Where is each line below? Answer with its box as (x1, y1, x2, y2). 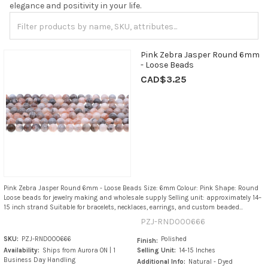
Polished (161, 235, 187, 243)
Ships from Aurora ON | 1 (42, 246, 115, 255)
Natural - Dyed (188, 258, 233, 266)
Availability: (3, 246, 39, 255)
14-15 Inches (179, 246, 216, 255)
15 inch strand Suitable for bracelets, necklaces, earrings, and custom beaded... (3, 203, 243, 212)
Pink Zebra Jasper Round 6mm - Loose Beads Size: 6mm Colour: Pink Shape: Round (3, 184, 258, 193)
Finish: (137, 237, 159, 245)
